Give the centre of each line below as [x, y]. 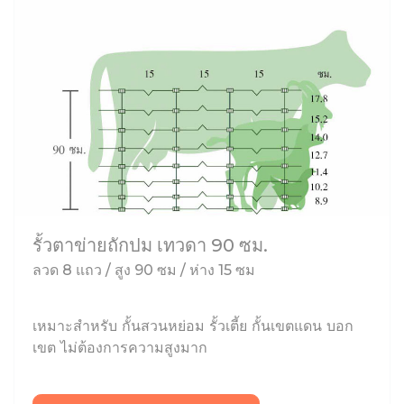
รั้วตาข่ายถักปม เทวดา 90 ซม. [150, 246]
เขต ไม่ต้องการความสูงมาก [120, 348]
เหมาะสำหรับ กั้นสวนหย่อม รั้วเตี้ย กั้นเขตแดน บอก [193, 326]
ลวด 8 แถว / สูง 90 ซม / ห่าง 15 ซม [144, 271]
